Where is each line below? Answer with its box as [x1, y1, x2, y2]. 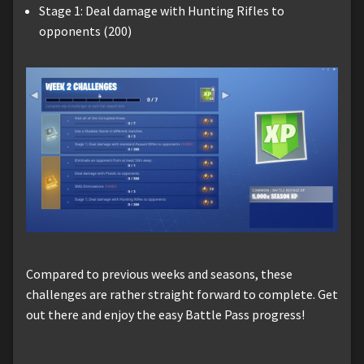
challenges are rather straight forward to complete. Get [26, 285, 338, 302]
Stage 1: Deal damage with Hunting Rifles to [39, 2, 284, 19]
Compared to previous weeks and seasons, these [26, 265, 292, 282]
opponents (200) [39, 22, 132, 39]
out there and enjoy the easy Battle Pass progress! [26, 305, 305, 323]
